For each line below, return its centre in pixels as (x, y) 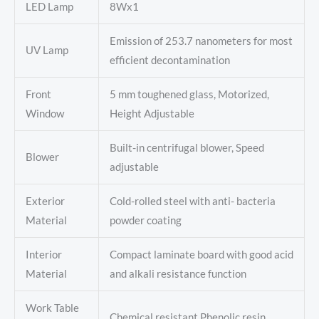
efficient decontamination (169, 61)
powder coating (145, 221)
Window (45, 114)
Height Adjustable (152, 114)
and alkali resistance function (178, 274)
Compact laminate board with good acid (201, 255)
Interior (43, 255)
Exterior (45, 202)
